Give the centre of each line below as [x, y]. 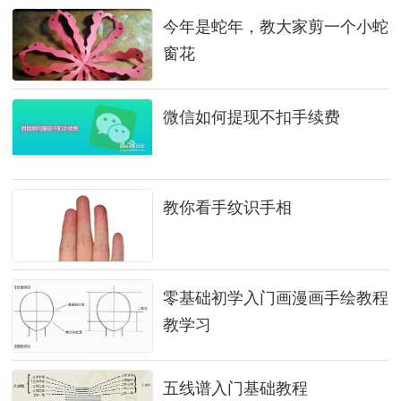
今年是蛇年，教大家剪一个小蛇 [275, 27]
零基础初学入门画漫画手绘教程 [275, 298]
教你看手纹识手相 [227, 208]
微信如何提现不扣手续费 [251, 117]
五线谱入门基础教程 [235, 388]
